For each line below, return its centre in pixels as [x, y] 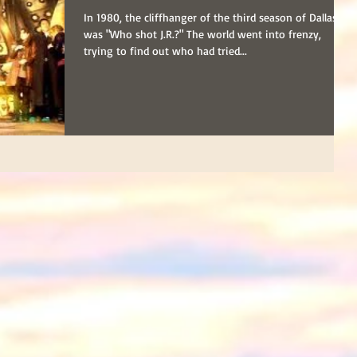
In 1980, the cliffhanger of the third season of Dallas [210, 17]
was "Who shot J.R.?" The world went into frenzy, [202, 34]
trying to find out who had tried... [165, 51]
